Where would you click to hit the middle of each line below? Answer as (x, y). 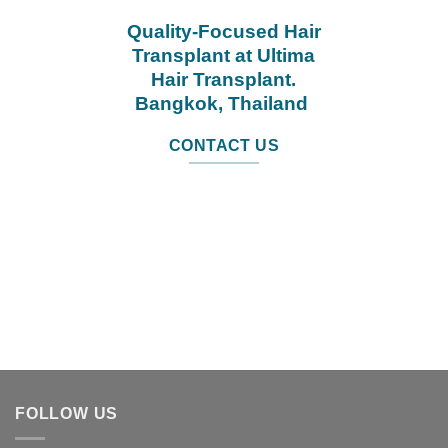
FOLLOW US (67, 414)
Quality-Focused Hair (223, 31)
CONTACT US (224, 145)
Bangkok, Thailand (223, 103)
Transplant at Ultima (224, 55)
